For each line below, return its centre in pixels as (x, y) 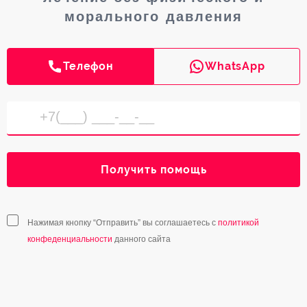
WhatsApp (235, 66)
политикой (238, 223)
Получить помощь (153, 170)
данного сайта (142, 240)
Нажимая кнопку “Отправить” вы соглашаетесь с (123, 223)
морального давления (153, 17)
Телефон (88, 66)
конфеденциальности (70, 240)
